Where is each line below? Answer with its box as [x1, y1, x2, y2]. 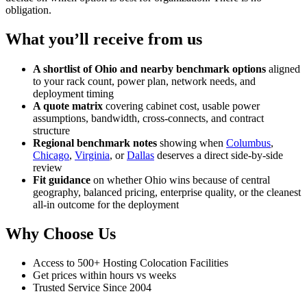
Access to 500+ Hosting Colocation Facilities [33, 256, 228, 269]
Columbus [226, 137, 271, 149]
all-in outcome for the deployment [33, 199, 179, 211]
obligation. [5, 3, 51, 16]
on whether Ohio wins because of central [90, 174, 270, 186]
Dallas [127, 149, 154, 162]
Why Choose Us [5, 224, 116, 243]
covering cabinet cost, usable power [103, 100, 260, 112]
